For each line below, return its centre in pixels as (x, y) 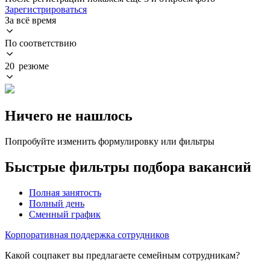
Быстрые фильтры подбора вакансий (128, 167)
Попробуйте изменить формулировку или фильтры (110, 141)
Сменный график (65, 214)
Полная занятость (65, 192)
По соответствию (41, 43)
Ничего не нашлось (69, 115)
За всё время (30, 20)
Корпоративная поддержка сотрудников (87, 234)
